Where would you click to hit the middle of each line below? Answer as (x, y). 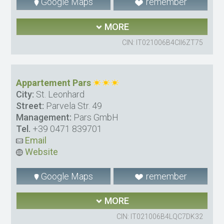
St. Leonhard (59, 94)
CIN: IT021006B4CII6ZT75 (162, 42)
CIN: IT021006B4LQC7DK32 (159, 216)
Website (41, 151)
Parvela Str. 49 (73, 105)
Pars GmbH (95, 117)
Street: (30, 105)
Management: (44, 117)
